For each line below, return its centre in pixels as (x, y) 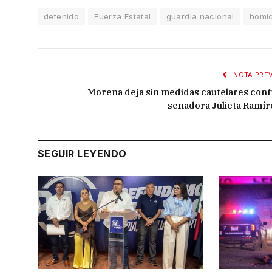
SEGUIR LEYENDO (82, 154)
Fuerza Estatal (123, 16)
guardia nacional (200, 16)
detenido (62, 16)
